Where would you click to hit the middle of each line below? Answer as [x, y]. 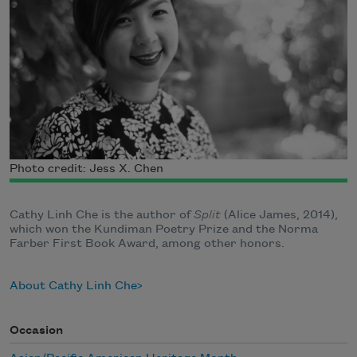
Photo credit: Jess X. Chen [86, 169]
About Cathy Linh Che [73, 286]
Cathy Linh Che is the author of [102, 215]
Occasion [36, 330]
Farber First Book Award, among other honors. [147, 243]
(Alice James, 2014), [279, 215]
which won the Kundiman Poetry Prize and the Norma [164, 229]
